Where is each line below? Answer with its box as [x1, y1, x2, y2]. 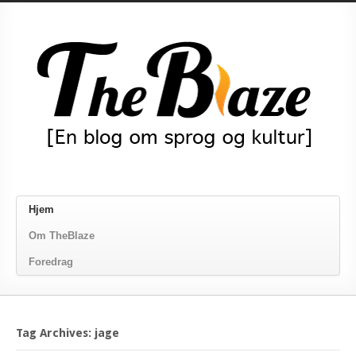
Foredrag [29, 256, 73, 268]
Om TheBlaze [29, 230, 95, 242]
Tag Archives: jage [16, 327, 119, 339]
